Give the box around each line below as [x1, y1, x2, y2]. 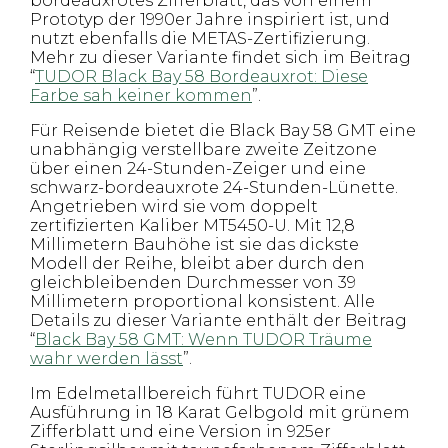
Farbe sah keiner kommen [30, 85, 252, 105]
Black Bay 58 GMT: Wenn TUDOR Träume [35, 329, 372, 349]
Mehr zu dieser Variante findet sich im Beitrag [30, 47, 411, 67]
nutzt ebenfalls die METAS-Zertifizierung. [30, 28, 370, 48]
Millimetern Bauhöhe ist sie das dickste [30, 234, 359, 254]
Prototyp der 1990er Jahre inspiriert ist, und [30, 9, 390, 29]
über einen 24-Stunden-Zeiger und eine [30, 158, 366, 178]
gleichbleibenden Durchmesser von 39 [30, 272, 356, 292]
